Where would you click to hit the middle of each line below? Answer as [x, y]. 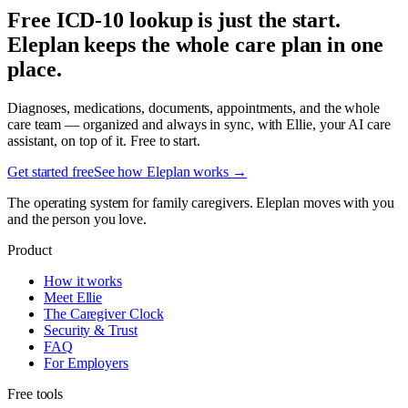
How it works [83, 281]
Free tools [36, 394]
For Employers [86, 363]
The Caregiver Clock [104, 314]
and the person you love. [77, 219]
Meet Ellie [73, 298]
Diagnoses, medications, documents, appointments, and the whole [194, 108]
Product [30, 250]
